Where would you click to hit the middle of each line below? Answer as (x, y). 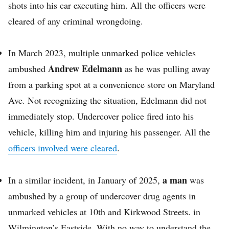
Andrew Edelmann (85, 69)
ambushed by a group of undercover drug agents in (102, 196)
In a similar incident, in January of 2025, (85, 180)
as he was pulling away (166, 69)
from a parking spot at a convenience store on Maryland (111, 85)
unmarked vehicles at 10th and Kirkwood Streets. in (104, 211)
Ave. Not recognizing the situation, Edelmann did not (107, 100)
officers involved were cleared (63, 148)
